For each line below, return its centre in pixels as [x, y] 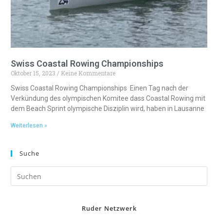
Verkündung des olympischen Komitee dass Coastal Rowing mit [108, 99]
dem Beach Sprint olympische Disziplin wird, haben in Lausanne [108, 109]
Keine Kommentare [88, 73]
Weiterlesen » [29, 126]
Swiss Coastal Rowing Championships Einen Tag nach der [100, 88]
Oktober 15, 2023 [34, 73]
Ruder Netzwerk [109, 209]
